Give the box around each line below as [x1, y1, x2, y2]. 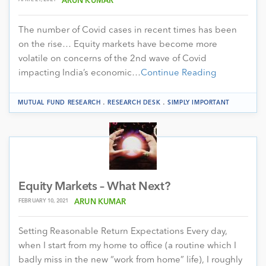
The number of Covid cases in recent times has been [18, 26, 237, 35]
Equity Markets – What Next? [18, 180, 170, 193]
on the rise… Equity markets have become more [18, 40, 217, 49]
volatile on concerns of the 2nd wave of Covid [18, 54, 207, 64]
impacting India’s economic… [18, 68, 141, 78]
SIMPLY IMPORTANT [167, 99, 230, 106]
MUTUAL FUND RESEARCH [18, 99, 101, 106]
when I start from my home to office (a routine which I [18, 241, 236, 251]
